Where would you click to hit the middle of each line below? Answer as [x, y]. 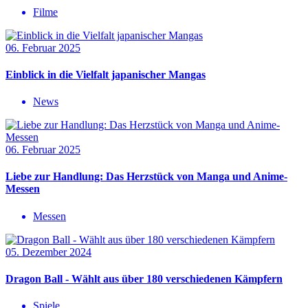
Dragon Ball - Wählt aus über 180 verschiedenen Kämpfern [144, 279]
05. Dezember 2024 [48, 252]
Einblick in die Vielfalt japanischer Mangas [106, 74]
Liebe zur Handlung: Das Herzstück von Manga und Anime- [146, 177]
